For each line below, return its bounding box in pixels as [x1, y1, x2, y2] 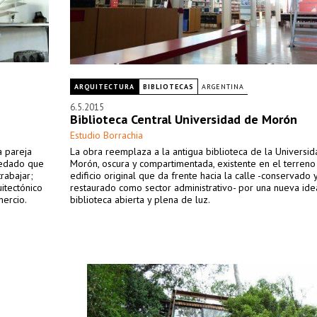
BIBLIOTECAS [143, 82, 194, 91]
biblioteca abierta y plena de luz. [70, 193, 210, 206]
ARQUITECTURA [74, 82, 134, 91]
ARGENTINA [202, 82, 244, 91]
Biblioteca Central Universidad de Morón [70, 111, 297, 127]
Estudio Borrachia [70, 129, 143, 142]
